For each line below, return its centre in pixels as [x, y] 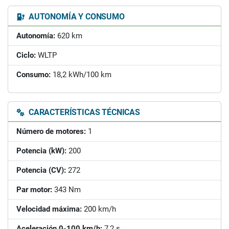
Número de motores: [51, 131]
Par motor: [34, 189]
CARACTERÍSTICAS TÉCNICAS [83, 112]
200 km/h [99, 209]
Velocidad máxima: [49, 209]
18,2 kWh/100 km [81, 74]
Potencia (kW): [41, 151]
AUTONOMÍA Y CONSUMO [76, 16]
